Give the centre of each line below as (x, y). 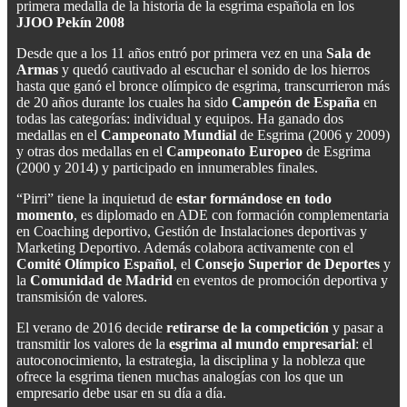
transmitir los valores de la (93, 344)
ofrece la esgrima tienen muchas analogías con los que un (180, 377)
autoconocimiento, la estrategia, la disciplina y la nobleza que (191, 361)
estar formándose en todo (254, 199)
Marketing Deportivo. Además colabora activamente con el (185, 248)
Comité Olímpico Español (95, 264)
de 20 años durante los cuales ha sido (124, 103)
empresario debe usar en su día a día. (121, 393)
